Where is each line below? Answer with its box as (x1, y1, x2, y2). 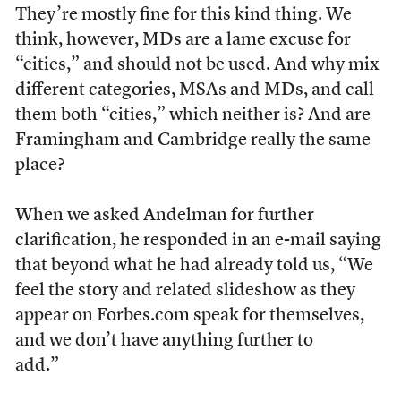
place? (14, 157, 64, 175)
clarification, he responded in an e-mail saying (14, 232, 381, 250)
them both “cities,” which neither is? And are (14, 107, 371, 124)
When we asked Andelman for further (14, 207, 314, 225)
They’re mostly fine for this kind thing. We (14, 6, 352, 24)
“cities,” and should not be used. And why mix (14, 56, 380, 74)
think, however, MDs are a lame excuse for (14, 31, 351, 49)
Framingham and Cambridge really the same (14, 132, 371, 149)
